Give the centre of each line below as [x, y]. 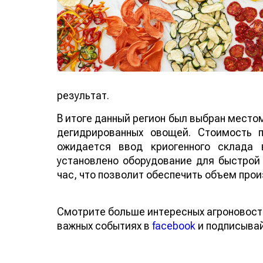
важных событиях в [104, 225]
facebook [174, 225]
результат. [83, 95]
